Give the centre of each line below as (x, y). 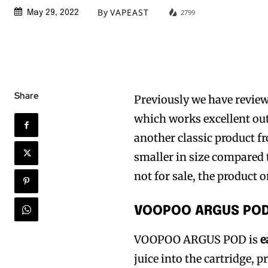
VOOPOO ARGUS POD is (196, 239)
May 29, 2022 (53, 13)
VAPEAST (130, 13)
